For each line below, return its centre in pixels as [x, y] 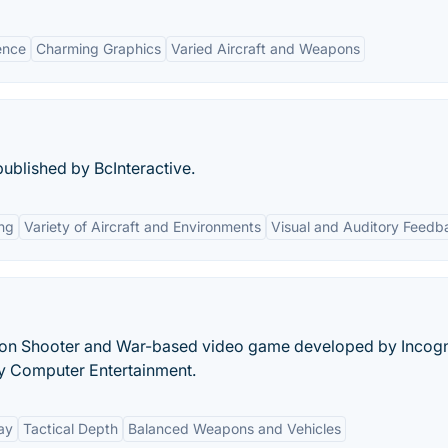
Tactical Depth [70, 428]
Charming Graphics [98, 48]
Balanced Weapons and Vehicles [234, 428]
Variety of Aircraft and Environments [142, 226]
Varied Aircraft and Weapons [265, 48]
